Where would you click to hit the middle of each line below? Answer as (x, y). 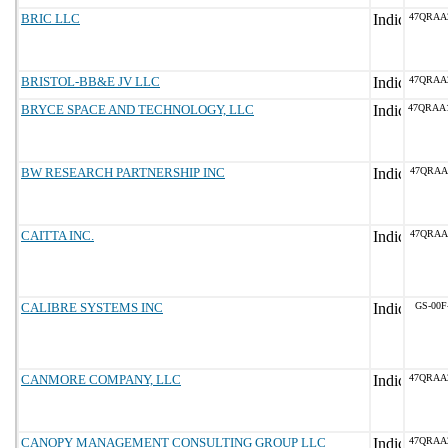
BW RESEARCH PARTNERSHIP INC (123, 172)
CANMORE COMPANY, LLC (101, 379)
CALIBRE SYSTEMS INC (92, 307)
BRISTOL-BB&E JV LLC (90, 81)
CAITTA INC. (57, 235)
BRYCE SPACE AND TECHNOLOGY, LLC (137, 109)
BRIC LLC (50, 18)
